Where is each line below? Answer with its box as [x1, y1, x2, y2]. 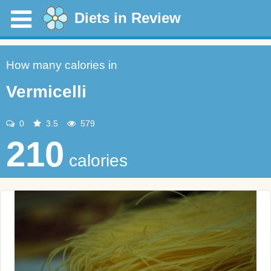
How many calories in [6, 59, 117, 71]
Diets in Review [74, 10, 181, 26]
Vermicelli [6, 82, 87, 101]
